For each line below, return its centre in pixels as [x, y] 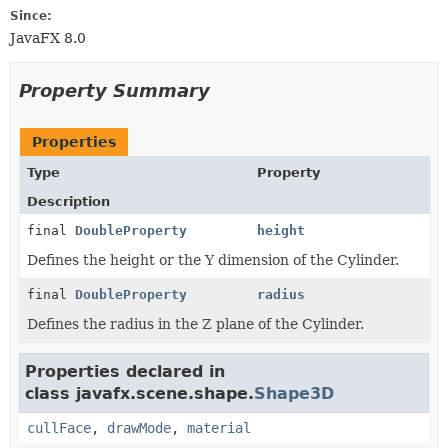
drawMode [139, 427]
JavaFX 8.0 [48, 37]
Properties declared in [125, 371]
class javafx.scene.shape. [139, 393]
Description [68, 201]
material [219, 427]
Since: [31, 15]
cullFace [59, 427]
